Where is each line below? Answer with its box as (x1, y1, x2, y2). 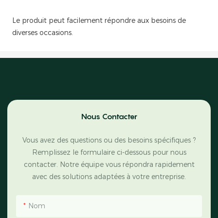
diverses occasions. (12, 28, 73, 37)
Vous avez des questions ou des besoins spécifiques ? (22, 135, 196, 145)
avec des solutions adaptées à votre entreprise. (32, 172, 186, 181)
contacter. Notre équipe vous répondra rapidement (23, 160, 195, 169)
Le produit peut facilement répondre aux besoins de (12, 16, 186, 25)
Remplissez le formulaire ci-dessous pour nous (32, 147, 186, 157)
